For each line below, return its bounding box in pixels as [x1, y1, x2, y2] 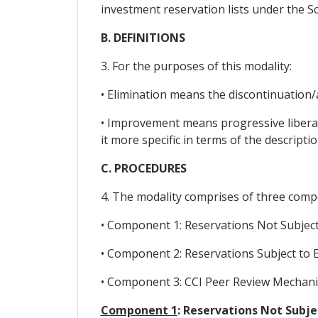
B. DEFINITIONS [100, 30, 185, 46]
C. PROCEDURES [100, 160, 187, 177]
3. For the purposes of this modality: [100, 58, 292, 75]
